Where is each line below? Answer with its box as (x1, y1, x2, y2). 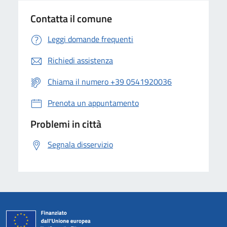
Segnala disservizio (48, 138, 113, 150)
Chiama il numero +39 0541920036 (48, 75, 172, 88)
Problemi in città (30, 116, 101, 132)
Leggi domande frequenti (48, 32, 133, 45)
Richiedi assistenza (48, 54, 113, 66)
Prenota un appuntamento (48, 96, 139, 109)
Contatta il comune (30, 10, 112, 26)
